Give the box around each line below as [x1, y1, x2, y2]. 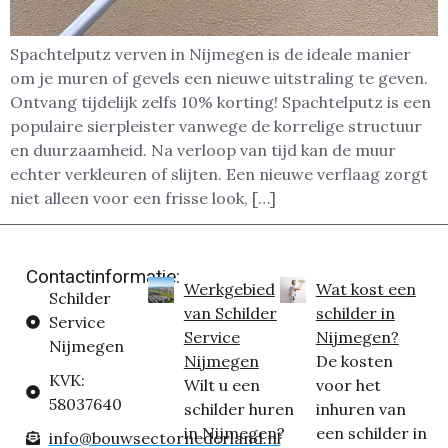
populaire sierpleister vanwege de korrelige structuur [10, 116, 422, 136]
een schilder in [315, 423, 427, 444]
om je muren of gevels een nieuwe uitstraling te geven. [10, 68, 428, 88]
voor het [315, 375, 381, 396]
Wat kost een [315, 279, 416, 300]
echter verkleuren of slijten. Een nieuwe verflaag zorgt [10, 164, 428, 184]
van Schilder [183, 303, 277, 324]
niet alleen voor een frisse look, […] [10, 188, 276, 208]
